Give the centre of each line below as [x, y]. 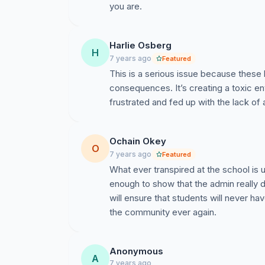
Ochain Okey [138, 141]
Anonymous [136, 251]
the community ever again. [163, 212]
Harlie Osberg [140, 45]
